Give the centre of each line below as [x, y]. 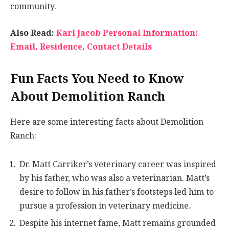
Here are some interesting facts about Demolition [107, 122]
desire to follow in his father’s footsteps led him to [117, 192]
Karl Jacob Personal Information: [127, 33]
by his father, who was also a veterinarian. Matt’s [114, 178]
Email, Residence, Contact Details [81, 47]
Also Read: [33, 33]
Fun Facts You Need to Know [97, 79]
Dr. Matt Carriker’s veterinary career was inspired [118, 164]
